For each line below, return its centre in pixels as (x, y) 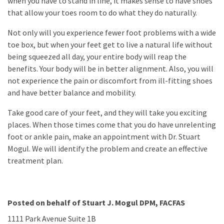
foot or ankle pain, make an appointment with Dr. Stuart (104, 136)
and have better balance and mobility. (72, 92)
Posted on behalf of (45, 202)
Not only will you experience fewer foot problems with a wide (112, 32)
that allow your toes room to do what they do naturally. (102, 12)
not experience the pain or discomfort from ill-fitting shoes (110, 80)
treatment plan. (35, 160)
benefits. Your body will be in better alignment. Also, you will (110, 68)
